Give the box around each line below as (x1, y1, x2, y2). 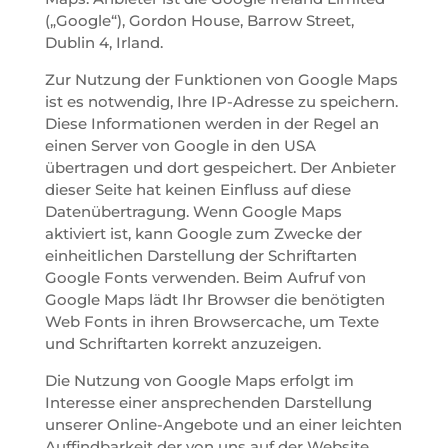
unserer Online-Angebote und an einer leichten (44, 414, 402, 434)
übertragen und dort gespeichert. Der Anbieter (44, 157, 396, 177)
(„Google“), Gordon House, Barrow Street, (44, 10, 354, 30)
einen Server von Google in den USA (44, 135, 316, 155)
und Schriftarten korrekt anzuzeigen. (44, 333, 321, 353)
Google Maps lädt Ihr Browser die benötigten (44, 289, 385, 309)
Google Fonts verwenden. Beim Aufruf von (44, 267, 366, 287)
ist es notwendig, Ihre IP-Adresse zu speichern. (44, 91, 398, 111)
